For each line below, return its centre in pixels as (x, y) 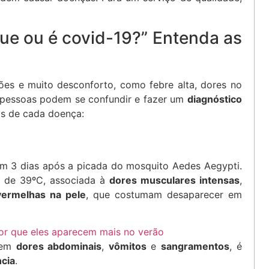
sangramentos (195, 246)
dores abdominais (59, 246)
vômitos (127, 246)
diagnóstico (214, 99)
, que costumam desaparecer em (164, 194)
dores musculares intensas (174, 180)
